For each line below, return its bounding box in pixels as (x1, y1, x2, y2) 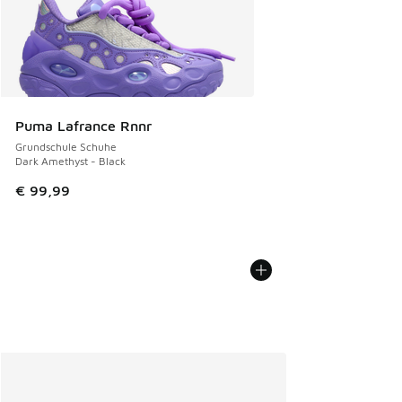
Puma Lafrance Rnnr (15, 118, 152, 135)
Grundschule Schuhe (15, 140, 117, 154)
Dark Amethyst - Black (15, 154, 126, 169)
